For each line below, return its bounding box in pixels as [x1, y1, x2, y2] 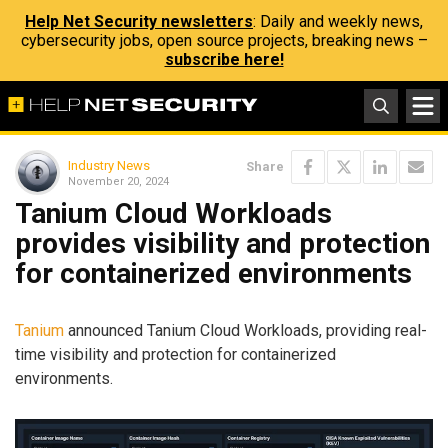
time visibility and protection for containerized [15, 344, 336, 364]
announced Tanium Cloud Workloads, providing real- [64, 320, 427, 340]
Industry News [68, 157, 150, 173]
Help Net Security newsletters [25, 12, 253, 31]
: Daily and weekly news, [253, 12, 423, 31]
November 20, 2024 [68, 174, 169, 188]
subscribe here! [164, 50, 284, 69]
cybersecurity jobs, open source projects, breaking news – [20, 31, 428, 50]
